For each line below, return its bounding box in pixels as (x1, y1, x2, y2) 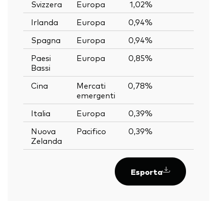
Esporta (131, 166, 162, 177)
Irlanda (31, 16, 58, 27)
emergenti (77, 89, 115, 100)
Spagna (31, 34, 61, 45)
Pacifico (77, 125, 106, 136)
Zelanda (31, 135, 62, 146)
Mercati (77, 79, 106, 91)
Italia (31, 107, 50, 118)
